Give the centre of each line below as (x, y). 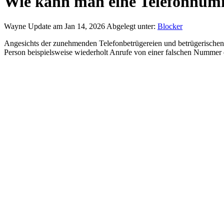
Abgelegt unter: (132, 26)
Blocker (170, 26)
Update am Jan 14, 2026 (67, 26)
